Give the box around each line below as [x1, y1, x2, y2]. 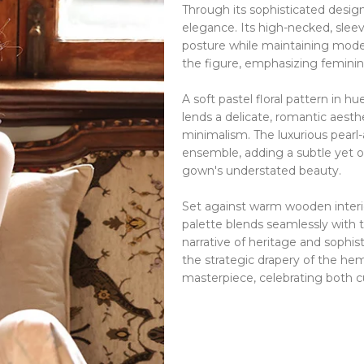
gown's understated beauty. [182, 163, 341, 178]
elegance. [182, 20, 240, 35]
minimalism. [182, 128, 253, 142]
